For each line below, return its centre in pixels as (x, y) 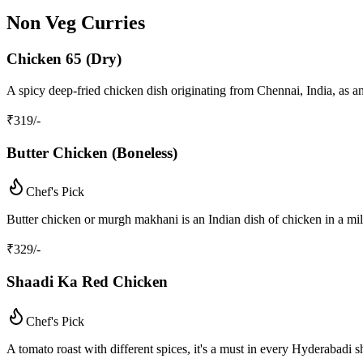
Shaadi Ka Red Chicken (87, 282)
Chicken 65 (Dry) (64, 59)
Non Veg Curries (76, 23)
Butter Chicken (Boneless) (92, 152)
